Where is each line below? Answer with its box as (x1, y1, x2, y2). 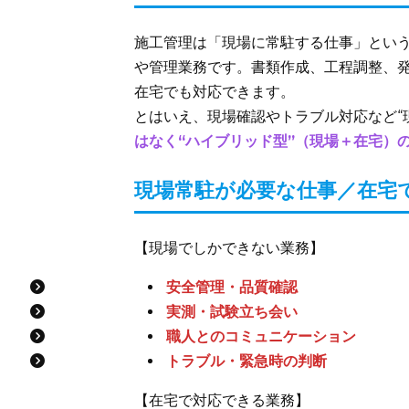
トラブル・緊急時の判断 (166, 351, 328, 370)
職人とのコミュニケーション (166, 327, 357, 345)
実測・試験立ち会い (166, 302, 299, 320)
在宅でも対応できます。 (134, 82, 295, 100)
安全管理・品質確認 (166, 278, 299, 296)
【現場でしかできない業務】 (134, 238, 324, 257)
